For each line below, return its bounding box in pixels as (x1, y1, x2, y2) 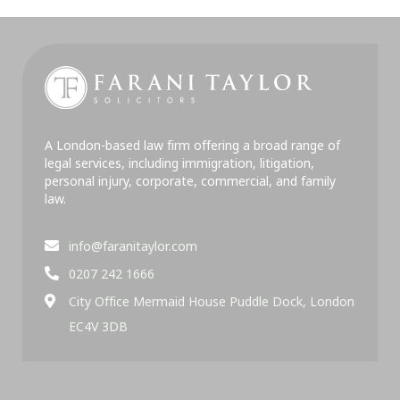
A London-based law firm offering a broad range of (45, 136, 340, 154)
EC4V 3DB (69, 317, 128, 336)
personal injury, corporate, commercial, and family (45, 171, 336, 190)
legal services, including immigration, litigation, (45, 154, 314, 172)
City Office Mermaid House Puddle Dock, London (69, 292, 354, 311)
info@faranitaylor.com (69, 237, 197, 255)
